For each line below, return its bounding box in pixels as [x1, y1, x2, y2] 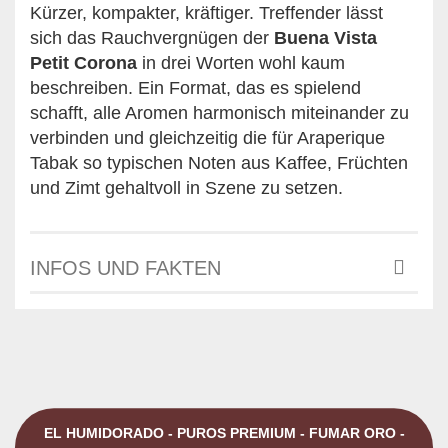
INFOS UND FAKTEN [30, 256, 221, 279]
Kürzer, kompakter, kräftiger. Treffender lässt [30, 2, 383, 23]
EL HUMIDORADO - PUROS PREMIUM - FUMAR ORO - [43, 424, 405, 441]
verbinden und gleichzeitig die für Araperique [30, 127, 385, 148]
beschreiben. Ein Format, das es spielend [30, 77, 361, 98]
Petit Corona [30, 52, 137, 73]
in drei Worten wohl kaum [137, 52, 345, 73]
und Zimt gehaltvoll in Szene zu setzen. [30, 177, 343, 198]
